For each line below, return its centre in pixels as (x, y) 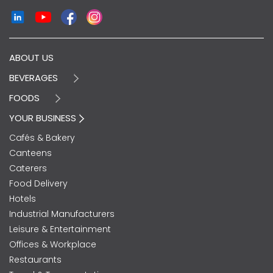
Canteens (30, 153)
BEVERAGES (34, 77)
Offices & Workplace (53, 244)
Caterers (28, 168)
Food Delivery (38, 183)
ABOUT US (31, 57)
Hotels (23, 198)
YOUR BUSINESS (44, 118)
